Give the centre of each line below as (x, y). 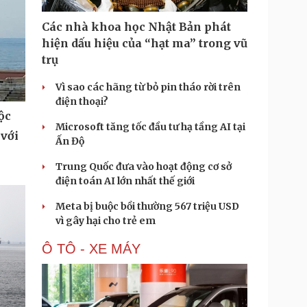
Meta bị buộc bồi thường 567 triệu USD (147, 206)
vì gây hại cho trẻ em (106, 221)
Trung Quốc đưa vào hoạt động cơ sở (144, 167)
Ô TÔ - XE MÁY (91, 249)
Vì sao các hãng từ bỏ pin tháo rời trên (148, 87)
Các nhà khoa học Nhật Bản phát (136, 27)
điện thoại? (82, 101)
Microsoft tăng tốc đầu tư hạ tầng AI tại (150, 127)
